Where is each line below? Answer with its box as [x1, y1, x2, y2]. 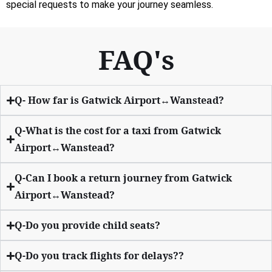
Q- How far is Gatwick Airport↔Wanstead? [15, 93, 225, 107]
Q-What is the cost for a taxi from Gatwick [15, 124, 222, 138]
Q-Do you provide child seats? [15, 219, 161, 233]
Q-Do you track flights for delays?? [15, 249, 185, 263]
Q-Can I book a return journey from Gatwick [15, 171, 233, 185]
